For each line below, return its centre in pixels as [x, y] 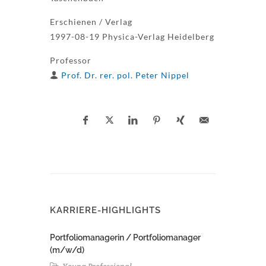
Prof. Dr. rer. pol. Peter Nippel [125, 75]
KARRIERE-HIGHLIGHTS [105, 210]
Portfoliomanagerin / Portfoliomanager [125, 237]
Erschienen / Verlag [91, 22]
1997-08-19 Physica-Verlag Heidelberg [132, 37]
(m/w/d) [67, 250]
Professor [71, 60]
